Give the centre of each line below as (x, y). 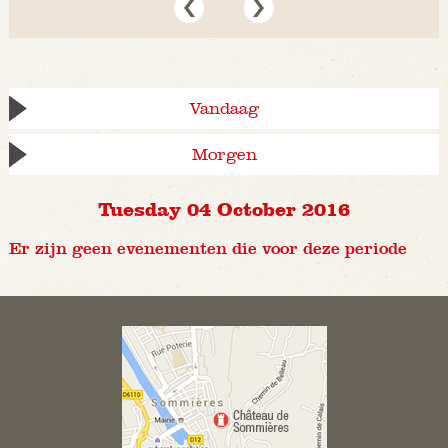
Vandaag (224, 109)
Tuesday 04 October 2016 (224, 208)
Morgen (224, 155)
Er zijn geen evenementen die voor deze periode (207, 249)
